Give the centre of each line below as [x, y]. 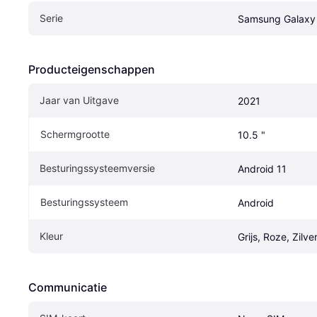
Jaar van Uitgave [79, 100]
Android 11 [262, 169]
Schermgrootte [75, 134]
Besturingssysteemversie [97, 168]
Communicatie [68, 288]
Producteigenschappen [92, 70]
